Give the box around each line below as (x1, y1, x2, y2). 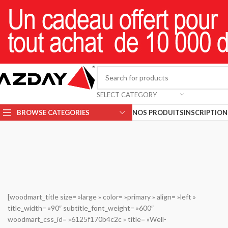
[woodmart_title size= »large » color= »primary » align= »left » (8, 192, 196, 201)
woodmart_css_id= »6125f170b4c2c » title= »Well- (8, 215, 166, 223)
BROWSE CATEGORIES (17, 108, 90, 117)
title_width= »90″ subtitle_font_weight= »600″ (8, 204, 154, 212)
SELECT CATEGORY (97, 90, 157, 99)
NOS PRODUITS (132, 108, 184, 117)
